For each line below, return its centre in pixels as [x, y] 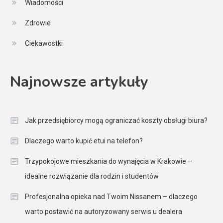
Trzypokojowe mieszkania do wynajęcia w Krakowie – [109, 161]
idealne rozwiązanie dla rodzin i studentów [92, 176]
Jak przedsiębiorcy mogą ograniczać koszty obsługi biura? [116, 120]
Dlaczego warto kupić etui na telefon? [84, 141]
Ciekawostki [44, 43]
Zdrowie [38, 23]
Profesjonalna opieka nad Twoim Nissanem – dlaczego [111, 196]
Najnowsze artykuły [79, 82]
